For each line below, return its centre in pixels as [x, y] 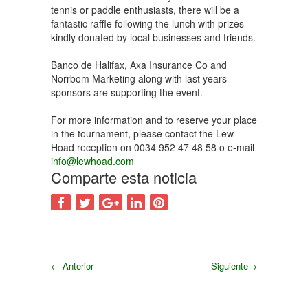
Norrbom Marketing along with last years [139, 78]
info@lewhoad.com [92, 161]
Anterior [77, 266]
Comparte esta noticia [124, 177]
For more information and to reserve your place [154, 120]
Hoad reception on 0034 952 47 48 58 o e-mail [153, 147]
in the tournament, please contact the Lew [142, 133]
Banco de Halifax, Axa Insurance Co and [139, 65]
